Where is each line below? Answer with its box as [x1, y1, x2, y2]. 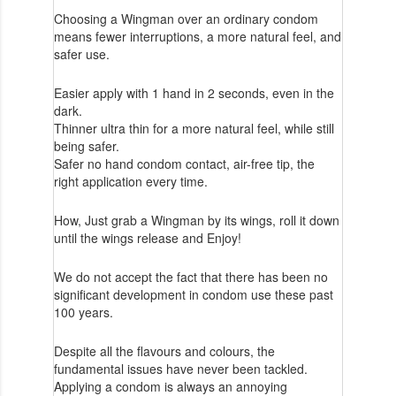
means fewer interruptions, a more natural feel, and [53, 27, 341, 45]
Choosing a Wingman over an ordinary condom [53, 9, 318, 27]
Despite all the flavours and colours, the [53, 341, 275, 360]
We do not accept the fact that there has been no [53, 267, 328, 286]
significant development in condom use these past [53, 285, 333, 303]
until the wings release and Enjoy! [53, 228, 241, 247]
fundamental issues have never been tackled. [53, 359, 308, 377]
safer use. [53, 44, 110, 63]
